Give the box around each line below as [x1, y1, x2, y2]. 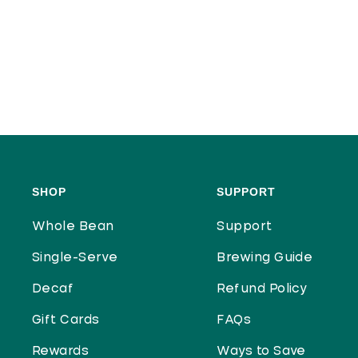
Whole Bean [32, 221, 114, 233]
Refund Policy [217, 283, 308, 295]
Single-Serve [32, 252, 118, 264]
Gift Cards [32, 314, 100, 326]
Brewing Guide [217, 252, 313, 264]
